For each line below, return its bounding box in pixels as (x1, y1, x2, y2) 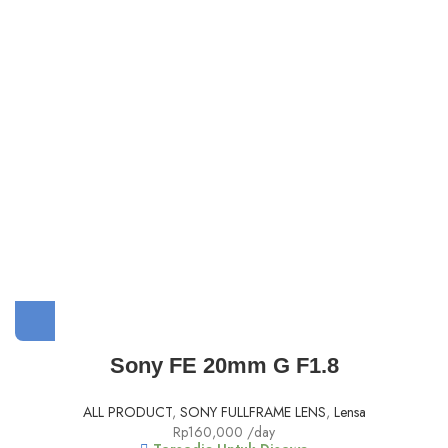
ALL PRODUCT (82, 402, 172, 423)
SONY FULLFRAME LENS (179, 402, 326, 423)
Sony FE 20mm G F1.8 (109, 353, 339, 379)
